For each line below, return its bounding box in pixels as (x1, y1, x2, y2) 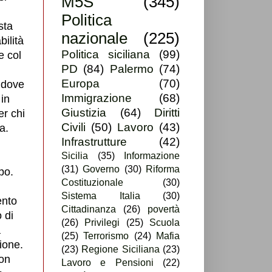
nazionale (61, 30, 127, 47)
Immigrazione (61, 92, 132, 105)
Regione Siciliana (81, 244, 160, 255)
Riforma (146, 164, 180, 175)
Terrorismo (83, 231, 129, 242)
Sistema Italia (61, 191, 140, 202)
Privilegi (84, 217, 120, 228)
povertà (148, 204, 180, 215)
